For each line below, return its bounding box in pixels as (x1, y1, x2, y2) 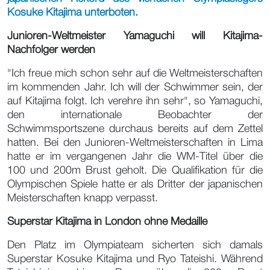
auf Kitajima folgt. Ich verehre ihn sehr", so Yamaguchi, (7, 96, 263, 107)
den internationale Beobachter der (7, 110, 263, 121)
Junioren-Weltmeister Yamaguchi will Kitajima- (7, 31, 263, 42)
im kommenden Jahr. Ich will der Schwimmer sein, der (7, 83, 263, 93)
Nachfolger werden (7, 45, 95, 55)
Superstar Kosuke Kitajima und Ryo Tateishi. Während (7, 254, 263, 265)
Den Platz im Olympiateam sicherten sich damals (7, 240, 263, 251)
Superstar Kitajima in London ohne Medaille (7, 217, 207, 227)
